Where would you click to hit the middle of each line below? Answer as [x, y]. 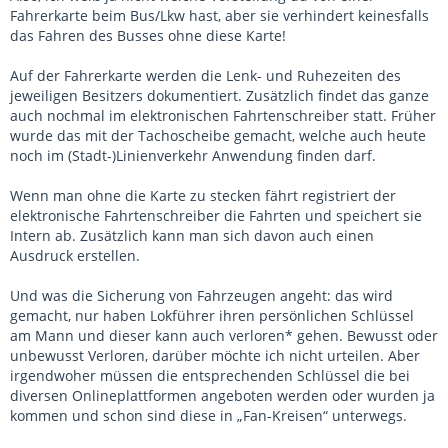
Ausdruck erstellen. [75, 256]
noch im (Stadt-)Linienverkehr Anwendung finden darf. [193, 156]
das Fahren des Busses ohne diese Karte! [148, 36]
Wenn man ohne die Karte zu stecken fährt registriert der [203, 196]
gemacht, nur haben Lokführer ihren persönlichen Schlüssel [212, 316]
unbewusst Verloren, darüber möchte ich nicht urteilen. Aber [215, 356]
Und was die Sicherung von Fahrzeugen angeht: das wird [201, 296]
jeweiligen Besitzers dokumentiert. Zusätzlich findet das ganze [219, 96]
